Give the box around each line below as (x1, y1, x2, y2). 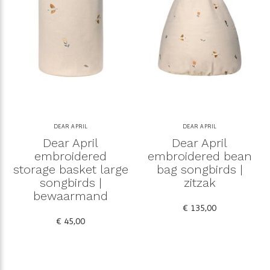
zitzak (183, 175, 216, 190)
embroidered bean (147, 149, 252, 163)
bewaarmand (33, 189, 108, 203)
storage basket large (13, 162, 128, 177)
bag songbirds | (156, 162, 243, 177)
